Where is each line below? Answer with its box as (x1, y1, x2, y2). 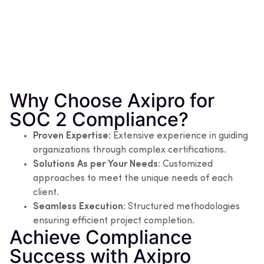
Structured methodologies (126, 202, 240, 212)
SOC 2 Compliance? (9, 107, 189, 131)
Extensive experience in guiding (111, 131, 248, 141)
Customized (160, 159, 213, 169)
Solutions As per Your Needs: (33, 159, 160, 169)
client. (33, 187, 59, 197)
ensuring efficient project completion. (33, 216, 194, 226)
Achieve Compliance (9, 225, 192, 249)
